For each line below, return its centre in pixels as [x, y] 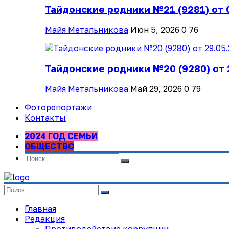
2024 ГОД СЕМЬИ [61, 136]
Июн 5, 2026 [155, 30]
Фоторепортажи [58, 107]
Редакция [45, 219]
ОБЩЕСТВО [49, 146]
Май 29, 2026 [156, 89]
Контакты [45, 117]
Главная [40, 208]
